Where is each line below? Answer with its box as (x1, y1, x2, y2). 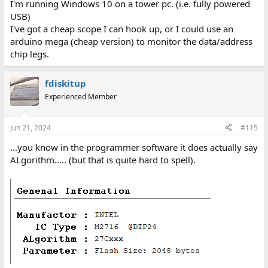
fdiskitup (44, 77, 86, 90)
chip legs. (10, 48, 49, 60)
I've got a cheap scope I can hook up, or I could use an (10, 23, 233, 35)
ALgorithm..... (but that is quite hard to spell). (10, 153, 196, 166)
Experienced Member (44, 92, 117, 102)
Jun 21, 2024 (10, 122, 51, 133)
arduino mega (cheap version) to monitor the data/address (10, 35, 252, 48)
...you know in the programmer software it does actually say (10, 141, 258, 153)
